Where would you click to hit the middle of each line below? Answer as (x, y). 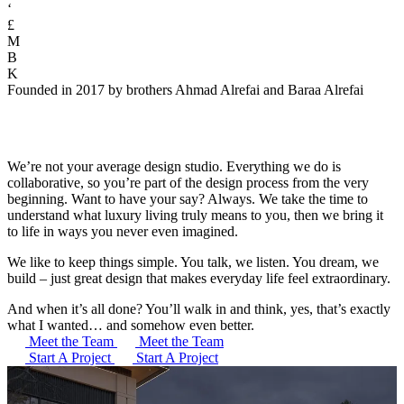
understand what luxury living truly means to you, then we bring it (195, 215)
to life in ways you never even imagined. (123, 231)
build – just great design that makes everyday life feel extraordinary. (201, 278)
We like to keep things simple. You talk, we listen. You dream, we (193, 262)
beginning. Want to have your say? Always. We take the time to (188, 198)
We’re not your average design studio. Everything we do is (174, 166)
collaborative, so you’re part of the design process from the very (188, 182)
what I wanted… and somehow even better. (131, 325)
